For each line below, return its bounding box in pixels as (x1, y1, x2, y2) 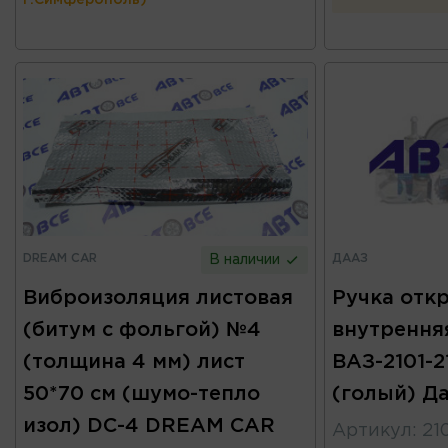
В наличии (209, 254, 285, 267)
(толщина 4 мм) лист (23, 353, 245, 372)
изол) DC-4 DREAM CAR (23, 417, 275, 436)
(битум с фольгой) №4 (23, 321, 261, 340)
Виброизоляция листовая (23, 289, 293, 308)
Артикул (331, 423, 412, 440)
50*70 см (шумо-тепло (23, 385, 260, 404)
